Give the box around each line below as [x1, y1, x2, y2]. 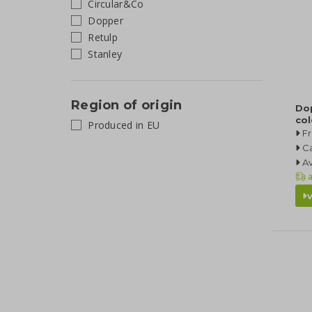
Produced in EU [85, 118, 160, 132]
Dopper [85, 13, 123, 27]
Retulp [85, 30, 118, 44]
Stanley [85, 47, 123, 61]
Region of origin [71, 97, 182, 113]
